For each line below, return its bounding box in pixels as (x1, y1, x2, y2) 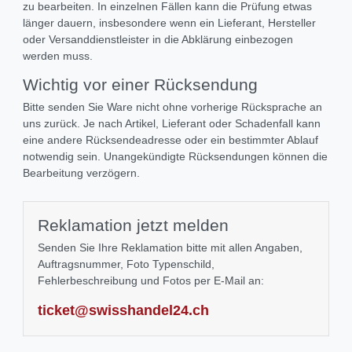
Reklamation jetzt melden (38, 216, 229, 235)
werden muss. (23, 49, 93, 63)
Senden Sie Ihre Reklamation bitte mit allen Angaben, (38, 241, 302, 255)
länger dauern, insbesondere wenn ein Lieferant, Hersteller (23, 16, 316, 30)
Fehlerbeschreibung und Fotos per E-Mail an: (38, 274, 264, 288)
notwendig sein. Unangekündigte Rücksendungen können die (23, 150, 328, 163)
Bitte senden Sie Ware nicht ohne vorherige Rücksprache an (23, 101, 322, 114)
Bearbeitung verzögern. (23, 167, 140, 180)
